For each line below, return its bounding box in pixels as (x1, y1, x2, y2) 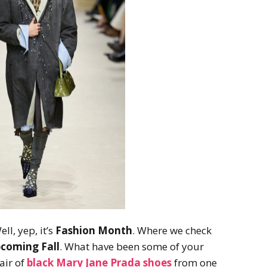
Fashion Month (55, 223, 132, 237)
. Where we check (132, 223, 212, 237)
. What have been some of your (59, 239, 204, 253)
